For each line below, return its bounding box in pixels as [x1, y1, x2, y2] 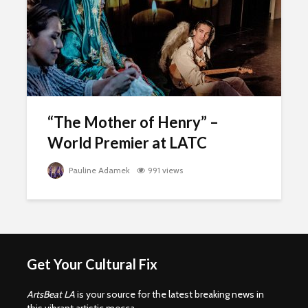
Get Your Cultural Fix [27, 256, 157, 272]
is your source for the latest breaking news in [75, 288, 264, 300]
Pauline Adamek [67, 165, 130, 175]
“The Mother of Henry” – [47, 113, 219, 131]
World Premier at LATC [47, 133, 207, 152]
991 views [148, 165, 183, 175]
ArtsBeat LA [27, 288, 75, 300]
